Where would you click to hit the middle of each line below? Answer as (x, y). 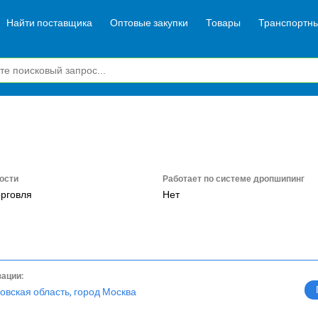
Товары (223, 22)
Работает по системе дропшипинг (233, 179)
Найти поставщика (49, 22)
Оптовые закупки (149, 22)
